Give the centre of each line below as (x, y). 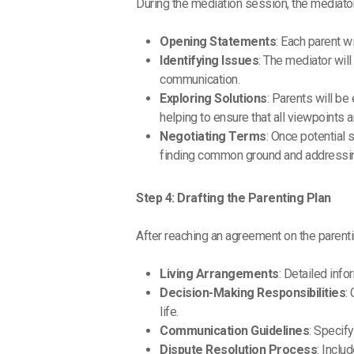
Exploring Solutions (213, 99)
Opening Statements (218, 42)
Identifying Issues (209, 61)
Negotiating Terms (213, 137)
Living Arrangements (219, 274)
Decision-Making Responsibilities (253, 293)
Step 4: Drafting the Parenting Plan (233, 198)
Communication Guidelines (235, 331)
